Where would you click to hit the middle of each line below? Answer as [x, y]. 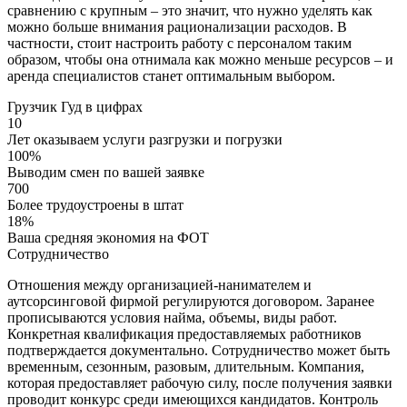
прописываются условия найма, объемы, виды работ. [172, 317]
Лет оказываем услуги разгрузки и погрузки [145, 139]
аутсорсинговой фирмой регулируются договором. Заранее [191, 301]
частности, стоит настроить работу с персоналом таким [179, 43]
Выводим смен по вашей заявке [106, 172]
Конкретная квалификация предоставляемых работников [184, 333]
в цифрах [114, 106]
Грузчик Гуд [46, 106]
